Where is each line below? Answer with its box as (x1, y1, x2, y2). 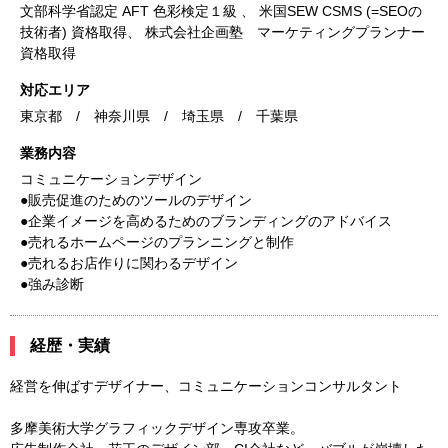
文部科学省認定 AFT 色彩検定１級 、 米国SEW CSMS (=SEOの (20, 3, 422, 19)
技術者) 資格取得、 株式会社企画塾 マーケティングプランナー (20, 24, 425, 40)
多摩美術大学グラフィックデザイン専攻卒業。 (10, 420, 304, 436)
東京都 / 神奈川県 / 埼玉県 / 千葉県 (20, 108, 298, 124)
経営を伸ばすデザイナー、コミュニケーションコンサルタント (10, 378, 402, 394)
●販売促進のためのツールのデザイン (20, 192, 252, 208)
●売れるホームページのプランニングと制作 (20, 234, 294, 250)
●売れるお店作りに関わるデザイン (20, 255, 238, 271)
